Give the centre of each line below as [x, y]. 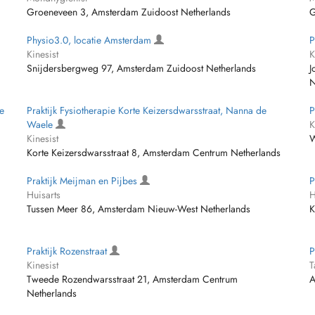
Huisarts [44, 195]
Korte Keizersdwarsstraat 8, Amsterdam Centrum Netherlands [154, 153]
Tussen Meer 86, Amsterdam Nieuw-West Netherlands [139, 209]
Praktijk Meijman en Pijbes [84, 181]
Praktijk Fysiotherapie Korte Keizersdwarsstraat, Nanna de [147, 110]
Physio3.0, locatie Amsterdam [91, 40]
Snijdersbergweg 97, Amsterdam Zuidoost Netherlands [142, 68]
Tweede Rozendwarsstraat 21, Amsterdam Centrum [133, 279]
